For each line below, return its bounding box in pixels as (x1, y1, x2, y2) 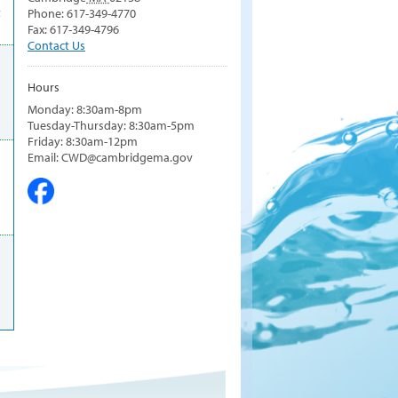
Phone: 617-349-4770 (28, 4, 136, 21)
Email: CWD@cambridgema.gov (28, 148, 193, 165)
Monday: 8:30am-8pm (28, 100, 142, 117)
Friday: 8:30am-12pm (28, 132, 138, 149)
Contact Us (28, 36, 85, 53)
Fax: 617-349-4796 (28, 20, 119, 37)
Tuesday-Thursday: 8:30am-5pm (28, 116, 195, 133)
